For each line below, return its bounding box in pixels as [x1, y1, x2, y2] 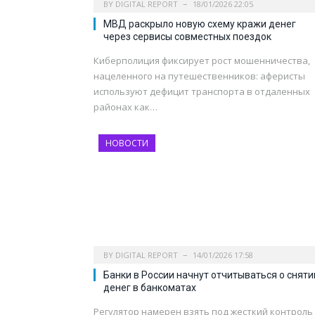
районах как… [94, 100, 157, 113]
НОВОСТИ [105, 136, 148, 149]
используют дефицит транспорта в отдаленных [94, 84, 310, 98]
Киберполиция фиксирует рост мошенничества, [94, 53, 310, 67]
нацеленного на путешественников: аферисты [94, 69, 305, 82]
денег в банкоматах [103, 282, 196, 294]
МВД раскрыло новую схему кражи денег [103, 18, 296, 30]
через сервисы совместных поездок [103, 30, 271, 42]
